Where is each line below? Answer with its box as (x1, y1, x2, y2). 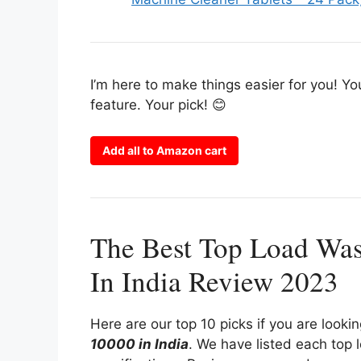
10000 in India (90, 335, 189, 352)
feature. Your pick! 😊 (90, 97, 226, 113)
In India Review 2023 (90, 261, 338, 300)
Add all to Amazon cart (102, 143, 226, 157)
